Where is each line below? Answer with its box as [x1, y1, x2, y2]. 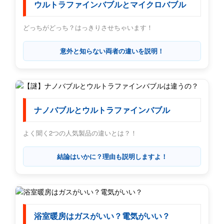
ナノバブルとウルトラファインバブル [34, 105, 170, 115]
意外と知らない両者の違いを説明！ [60, 46, 164, 56]
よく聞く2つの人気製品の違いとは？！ [23, 128, 137, 138]
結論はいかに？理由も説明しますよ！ [56, 151, 167, 161]
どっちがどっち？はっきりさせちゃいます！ [23, 22, 153, 32]
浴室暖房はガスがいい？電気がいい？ [34, 211, 170, 221]
